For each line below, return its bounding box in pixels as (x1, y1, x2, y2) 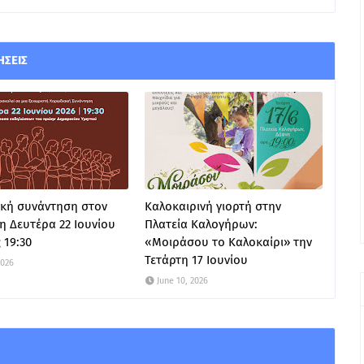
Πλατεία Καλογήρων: (145, 217, 258, 232)
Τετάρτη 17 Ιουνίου (145, 253, 249, 267)
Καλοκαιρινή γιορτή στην (145, 199, 282, 214)
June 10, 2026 (157, 275, 209, 286)
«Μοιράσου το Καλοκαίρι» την (145, 235, 313, 249)
